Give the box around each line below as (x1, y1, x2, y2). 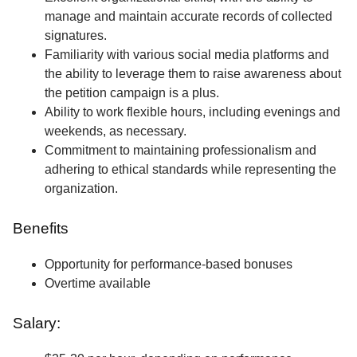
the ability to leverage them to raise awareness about (45, 67, 341, 81)
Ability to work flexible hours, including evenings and (45, 105, 340, 120)
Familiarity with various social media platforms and (45, 48, 329, 62)
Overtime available (45, 277, 151, 291)
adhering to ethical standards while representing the (45, 163, 336, 177)
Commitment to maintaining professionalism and (45, 143, 316, 158)
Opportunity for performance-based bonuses (45, 257, 292, 272)
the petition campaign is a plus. (45, 86, 219, 100)
